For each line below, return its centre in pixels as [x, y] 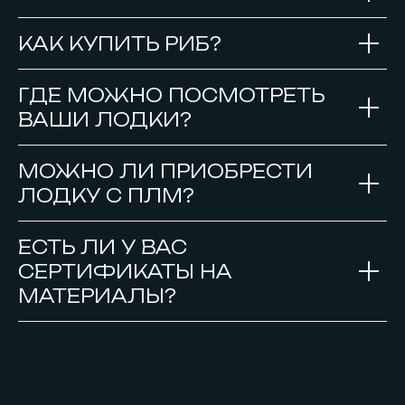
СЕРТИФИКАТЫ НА [125, 272]
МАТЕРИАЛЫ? [97, 296]
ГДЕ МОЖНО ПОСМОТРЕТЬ [171, 95]
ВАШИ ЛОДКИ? [105, 120]
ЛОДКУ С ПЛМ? [106, 196]
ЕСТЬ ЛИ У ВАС [103, 247]
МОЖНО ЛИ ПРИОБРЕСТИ [165, 171]
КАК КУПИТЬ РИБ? [120, 44]
